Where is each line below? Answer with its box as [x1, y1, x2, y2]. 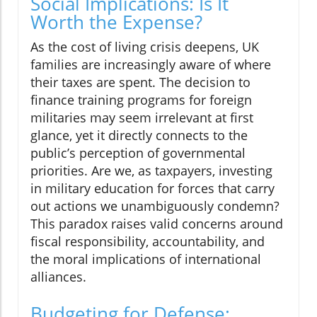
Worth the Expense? [30, 9, 202, 35]
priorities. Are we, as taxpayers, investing [30, 162, 272, 180]
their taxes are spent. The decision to [30, 74, 250, 91]
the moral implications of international [30, 250, 261, 268]
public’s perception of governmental [30, 144, 246, 162]
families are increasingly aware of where [30, 56, 271, 74]
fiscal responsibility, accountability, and [30, 233, 265, 250]
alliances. [30, 268, 86, 286]
